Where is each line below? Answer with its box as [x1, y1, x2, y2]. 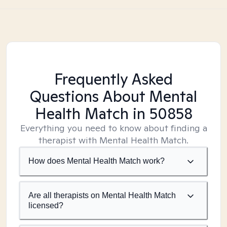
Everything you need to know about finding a [20, 122, 207, 134]
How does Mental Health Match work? [28, 157, 165, 165]
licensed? [28, 201, 63, 210]
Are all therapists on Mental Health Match [28, 191, 176, 200]
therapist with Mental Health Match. [39, 134, 188, 146]
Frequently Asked [54, 69, 173, 89]
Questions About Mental [30, 86, 197, 106]
